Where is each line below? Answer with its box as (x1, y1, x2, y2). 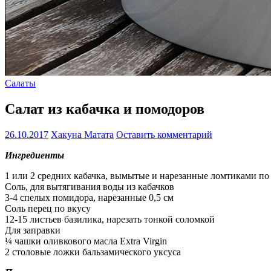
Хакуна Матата (51, 129, 114, 140)
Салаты (5, 78, 36, 88)
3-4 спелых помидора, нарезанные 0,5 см (5, 192, 174, 203)
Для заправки (5, 224, 60, 235)
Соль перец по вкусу (5, 203, 91, 214)
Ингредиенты (5, 149, 64, 160)
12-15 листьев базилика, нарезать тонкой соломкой (5, 214, 215, 224)
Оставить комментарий (116, 129, 212, 140)
